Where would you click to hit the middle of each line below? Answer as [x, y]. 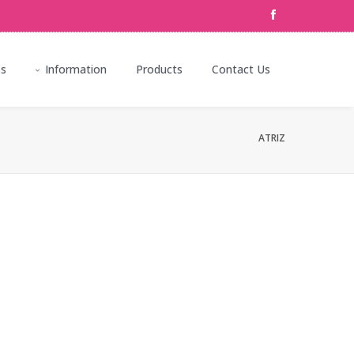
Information [76, 69]
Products [159, 69]
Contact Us [241, 69]
